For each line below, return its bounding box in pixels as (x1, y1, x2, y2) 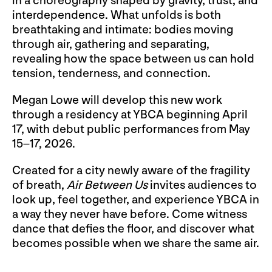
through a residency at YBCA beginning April (12, 107, 248, 122)
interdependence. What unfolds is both (12, 7, 221, 22)
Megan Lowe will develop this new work (12, 92, 222, 107)
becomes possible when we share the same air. (12, 236, 259, 251)
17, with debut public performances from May (12, 121, 250, 137)
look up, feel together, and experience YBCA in (12, 192, 259, 207)
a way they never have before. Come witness (12, 206, 247, 222)
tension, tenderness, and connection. (12, 66, 211, 81)
